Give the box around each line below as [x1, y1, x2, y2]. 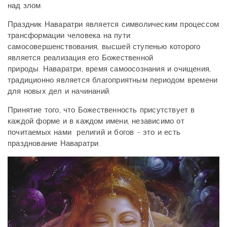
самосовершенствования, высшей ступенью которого [8, 42, 201, 52]
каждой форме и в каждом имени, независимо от [8, 117, 184, 126]
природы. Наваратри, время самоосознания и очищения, [8, 64, 211, 74]
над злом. [8, 1, 43, 11]
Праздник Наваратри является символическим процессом [8, 20, 219, 29]
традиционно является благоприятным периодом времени [8, 75, 218, 85]
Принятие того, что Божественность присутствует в [8, 105, 195, 115]
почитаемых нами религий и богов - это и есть [8, 128, 180, 137]
